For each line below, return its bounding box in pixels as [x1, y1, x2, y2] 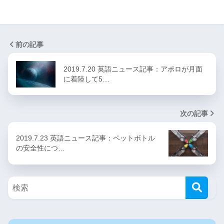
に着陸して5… [63, 75, 109, 83]
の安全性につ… [16, 144, 65, 152]
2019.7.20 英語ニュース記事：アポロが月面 [63, 65, 202, 73]
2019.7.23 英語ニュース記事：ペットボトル [16, 134, 155, 142]
